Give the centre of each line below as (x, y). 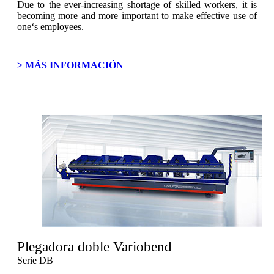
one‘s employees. (50, 27)
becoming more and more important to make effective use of (137, 16)
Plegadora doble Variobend (94, 247)
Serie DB (35, 260)
